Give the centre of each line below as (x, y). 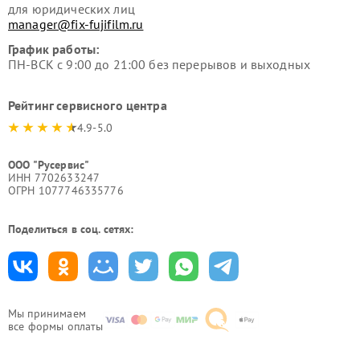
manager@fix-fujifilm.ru (76, 24)
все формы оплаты (56, 326)
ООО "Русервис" (49, 164)
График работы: (54, 49)
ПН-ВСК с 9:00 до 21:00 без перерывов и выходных (160, 64)
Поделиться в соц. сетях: (71, 229)
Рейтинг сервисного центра (88, 105)
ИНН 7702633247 (54, 177)
